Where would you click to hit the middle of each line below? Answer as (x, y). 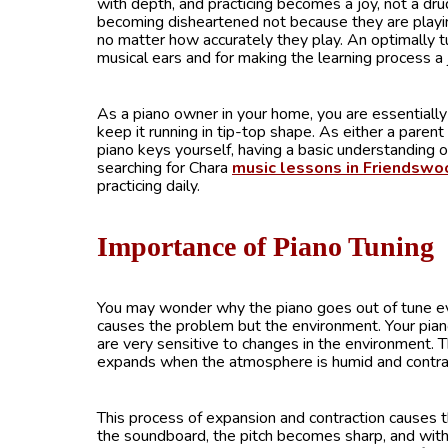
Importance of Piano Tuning (265, 246)
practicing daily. (148, 186)
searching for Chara (164, 168)
